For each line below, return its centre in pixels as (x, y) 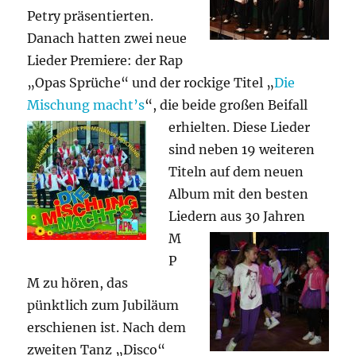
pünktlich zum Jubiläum (103, 305)
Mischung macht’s (86, 104)
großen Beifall (264, 104)
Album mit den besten (239, 193)
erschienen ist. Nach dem (107, 327)
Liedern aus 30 (216, 216)
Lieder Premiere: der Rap (105, 60)
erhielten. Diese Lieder (240, 127)
